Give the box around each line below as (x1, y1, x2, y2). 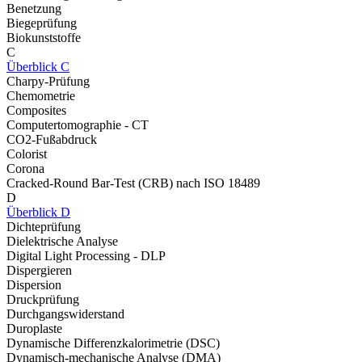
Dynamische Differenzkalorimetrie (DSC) (6, 336, 220, 350)
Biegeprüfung (6, 16, 77, 30)
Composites (6, 103, 66, 117)
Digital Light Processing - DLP (6, 249, 166, 263)
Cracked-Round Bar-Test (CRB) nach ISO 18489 (6, 176, 260, 190)
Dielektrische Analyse (6, 234, 118, 248)
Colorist (6, 147, 47, 161)
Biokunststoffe (6, 31, 81, 44)
